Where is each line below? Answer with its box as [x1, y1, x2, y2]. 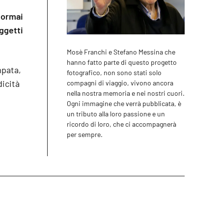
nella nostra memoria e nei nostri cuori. [67, 88, 185, 97]
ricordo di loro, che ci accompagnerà [67, 119, 176, 128]
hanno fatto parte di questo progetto [67, 57, 177, 66]
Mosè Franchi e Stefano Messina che [67, 47, 175, 56]
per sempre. [67, 130, 103, 138]
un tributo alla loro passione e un [67, 109, 165, 118]
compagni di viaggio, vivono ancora [67, 78, 173, 87]
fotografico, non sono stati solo [67, 68, 162, 77]
